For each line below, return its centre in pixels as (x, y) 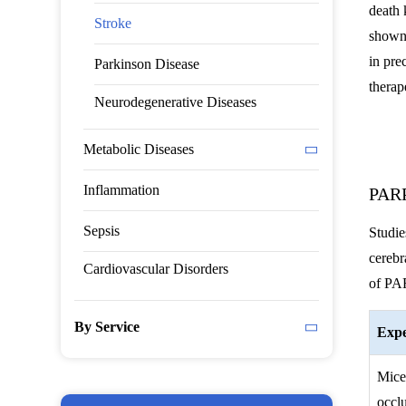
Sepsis (102, 231)
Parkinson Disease (147, 64)
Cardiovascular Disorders (156, 269)
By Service (107, 327)
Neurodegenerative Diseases (176, 102)
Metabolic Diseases (139, 149)
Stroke (113, 23)
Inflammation (122, 190)
